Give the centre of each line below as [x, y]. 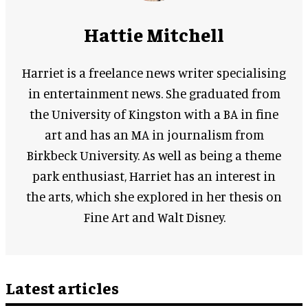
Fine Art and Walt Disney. [154, 217]
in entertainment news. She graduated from [154, 93]
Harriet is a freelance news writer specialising [154, 73]
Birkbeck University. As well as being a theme [154, 155]
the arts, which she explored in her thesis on [154, 196]
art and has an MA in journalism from [154, 134]
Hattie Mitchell [154, 34]
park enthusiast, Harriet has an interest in [154, 176]
